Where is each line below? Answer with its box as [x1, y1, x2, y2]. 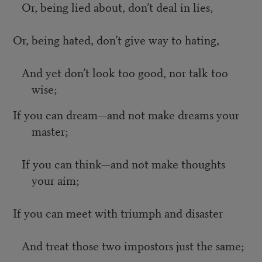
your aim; [31, 171, 79, 189]
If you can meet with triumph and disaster [12, 204, 223, 222]
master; [31, 122, 68, 140]
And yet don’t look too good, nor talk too [12, 64, 228, 81]
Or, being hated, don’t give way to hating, [12, 31, 219, 49]
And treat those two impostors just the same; [12, 237, 244, 254]
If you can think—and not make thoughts [12, 155, 225, 173]
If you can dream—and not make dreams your [12, 106, 239, 123]
